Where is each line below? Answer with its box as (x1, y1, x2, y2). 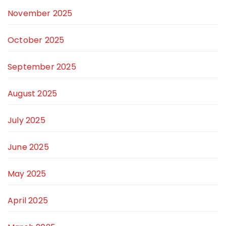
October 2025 (8, 34, 65, 46)
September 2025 (8, 61, 76, 73)
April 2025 (8, 195, 48, 207)
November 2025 (8, 8, 73, 20)
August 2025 (8, 88, 58, 100)
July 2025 (8, 115, 45, 127)
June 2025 (8, 141, 49, 153)
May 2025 (8, 168, 46, 180)
